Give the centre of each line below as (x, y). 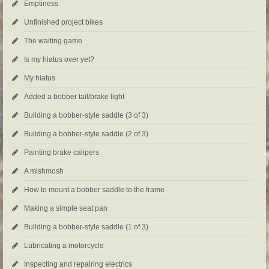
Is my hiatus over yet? (59, 60)
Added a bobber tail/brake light (74, 97)
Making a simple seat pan (66, 209)
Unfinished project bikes (63, 23)
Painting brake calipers (62, 153)
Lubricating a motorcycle (64, 246)
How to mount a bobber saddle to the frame (94, 190)
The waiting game (53, 41)
